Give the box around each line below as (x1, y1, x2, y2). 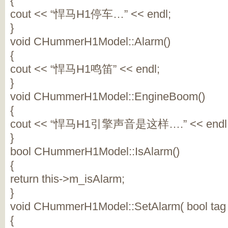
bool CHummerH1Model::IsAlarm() (10, 145, 180, 158)
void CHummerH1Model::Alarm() (10, 35, 170, 48)
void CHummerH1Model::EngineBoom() (10, 90, 205, 103)
